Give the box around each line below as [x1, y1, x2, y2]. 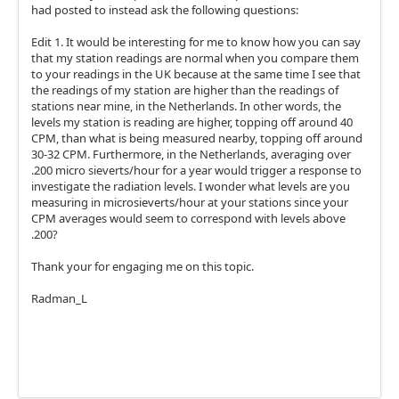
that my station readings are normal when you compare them [31, 50, 359, 66]
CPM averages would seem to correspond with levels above [31, 210, 346, 226]
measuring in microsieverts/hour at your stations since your [31, 194, 348, 210]
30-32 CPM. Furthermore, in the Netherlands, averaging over [31, 146, 351, 162]
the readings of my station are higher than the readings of [31, 82, 338, 98]
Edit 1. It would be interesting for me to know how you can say [31, 34, 361, 50]
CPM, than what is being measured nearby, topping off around [31, 130, 362, 146]
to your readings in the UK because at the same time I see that [31, 66, 361, 82]
